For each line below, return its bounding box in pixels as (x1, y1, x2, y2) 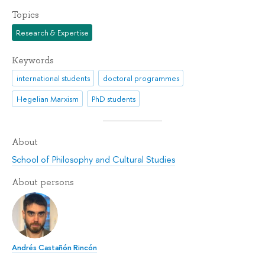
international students (16, 73, 90, 84)
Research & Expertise (15, 27, 89, 38)
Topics (12, 8, 39, 21)
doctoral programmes (102, 73, 179, 84)
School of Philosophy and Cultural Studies (12, 153, 175, 166)
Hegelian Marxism (16, 93, 79, 104)
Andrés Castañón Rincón (12, 241, 97, 253)
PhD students (91, 93, 135, 104)
